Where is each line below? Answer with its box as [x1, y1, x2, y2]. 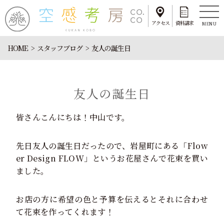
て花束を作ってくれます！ [16, 205, 114, 217]
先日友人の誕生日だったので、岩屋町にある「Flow [16, 139, 208, 151]
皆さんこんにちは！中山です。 [16, 111, 130, 123]
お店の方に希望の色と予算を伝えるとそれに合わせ [16, 193, 208, 205]
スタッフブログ [37, 42, 83, 53]
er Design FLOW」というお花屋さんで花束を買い [16, 152, 208, 164]
